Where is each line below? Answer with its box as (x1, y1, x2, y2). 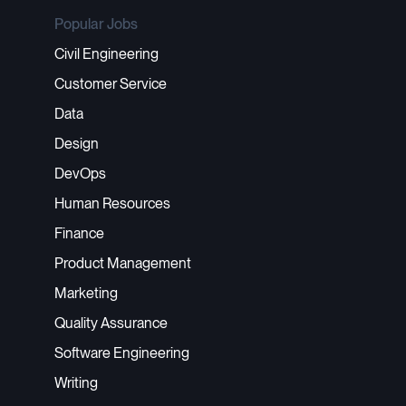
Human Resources (54, 195, 170, 212)
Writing (54, 374, 98, 391)
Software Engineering (54, 344, 189, 362)
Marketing (54, 285, 118, 302)
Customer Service (54, 75, 167, 92)
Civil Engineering (54, 45, 159, 63)
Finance (54, 225, 104, 242)
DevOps (54, 165, 106, 182)
